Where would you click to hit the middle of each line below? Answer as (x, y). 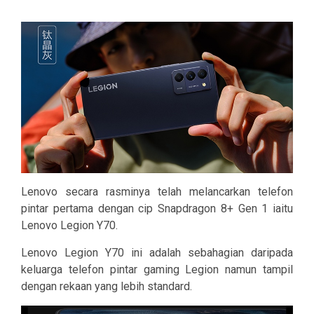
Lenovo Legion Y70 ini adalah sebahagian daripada (157, 253)
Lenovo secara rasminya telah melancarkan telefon (157, 192)
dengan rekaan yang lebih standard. (107, 287)
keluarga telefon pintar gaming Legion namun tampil (157, 270)
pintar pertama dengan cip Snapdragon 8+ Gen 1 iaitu (157, 209)
